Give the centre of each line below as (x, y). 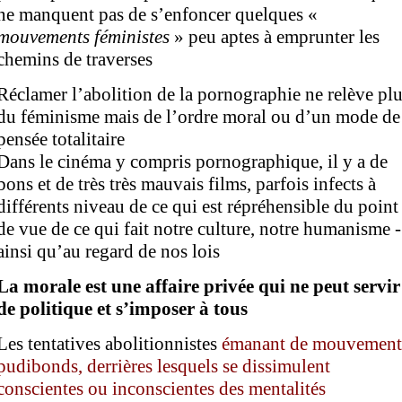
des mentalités (272, 388)
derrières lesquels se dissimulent (209, 366)
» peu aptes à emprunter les (277, 36)
